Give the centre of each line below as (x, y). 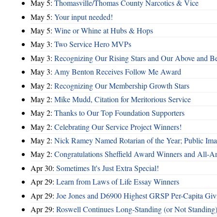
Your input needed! (84, 16)
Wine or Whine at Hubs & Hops (104, 31)
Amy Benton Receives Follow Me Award (118, 72)
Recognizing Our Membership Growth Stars (122, 85)
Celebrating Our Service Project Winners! (118, 126)
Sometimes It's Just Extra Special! (108, 168)
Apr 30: (43, 168)
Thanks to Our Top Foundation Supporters (119, 113)
